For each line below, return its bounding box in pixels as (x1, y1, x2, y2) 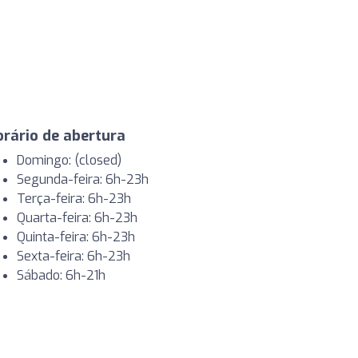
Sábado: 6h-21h (17, 266, 105, 284)
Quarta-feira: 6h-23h (17, 209, 137, 226)
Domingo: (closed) (17, 151, 121, 169)
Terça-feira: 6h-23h (17, 189, 131, 207)
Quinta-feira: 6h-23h (17, 228, 135, 245)
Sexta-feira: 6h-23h (17, 247, 130, 265)
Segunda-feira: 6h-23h (17, 170, 149, 188)
